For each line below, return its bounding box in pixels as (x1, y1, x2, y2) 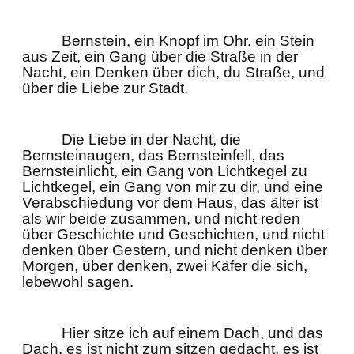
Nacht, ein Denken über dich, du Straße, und (22, 64, 325, 81)
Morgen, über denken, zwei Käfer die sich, (22, 258, 307, 274)
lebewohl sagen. (22, 273, 134, 290)
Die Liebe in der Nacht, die (62, 131, 241, 148)
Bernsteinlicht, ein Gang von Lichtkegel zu (22, 163, 307, 179)
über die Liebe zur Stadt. (22, 80, 188, 96)
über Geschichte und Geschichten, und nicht (22, 226, 325, 243)
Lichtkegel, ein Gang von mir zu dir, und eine (22, 179, 323, 195)
